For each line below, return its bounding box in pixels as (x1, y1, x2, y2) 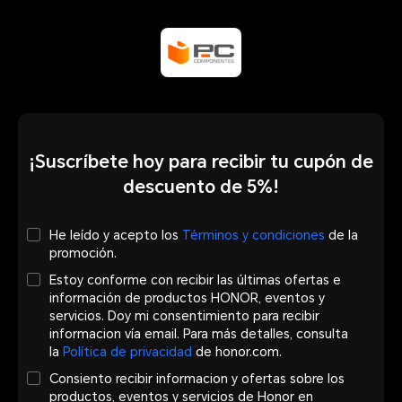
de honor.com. (192, 344, 282, 359)
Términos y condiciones (182, 227, 325, 242)
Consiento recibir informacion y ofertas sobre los (49, 371, 345, 386)
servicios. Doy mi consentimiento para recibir (49, 308, 319, 323)
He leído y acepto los (49, 227, 182, 242)
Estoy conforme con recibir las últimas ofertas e (49, 272, 341, 287)
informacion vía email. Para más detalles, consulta (49, 326, 348, 341)
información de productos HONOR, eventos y (49, 290, 325, 305)
